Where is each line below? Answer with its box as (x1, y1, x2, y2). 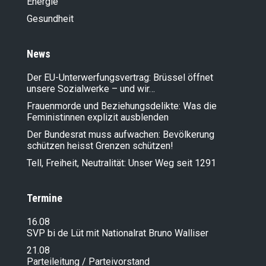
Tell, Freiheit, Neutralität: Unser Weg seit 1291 (27, 157, 216, 169)
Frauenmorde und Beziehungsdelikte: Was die (27, 100, 217, 112)
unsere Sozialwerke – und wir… (27, 83, 155, 95)
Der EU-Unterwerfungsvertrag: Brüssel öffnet (27, 72, 213, 84)
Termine (27, 192, 62, 205)
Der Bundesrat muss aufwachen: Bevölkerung (27, 129, 214, 141)
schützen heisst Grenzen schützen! (27, 140, 173, 152)
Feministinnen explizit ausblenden (27, 112, 169, 123)
